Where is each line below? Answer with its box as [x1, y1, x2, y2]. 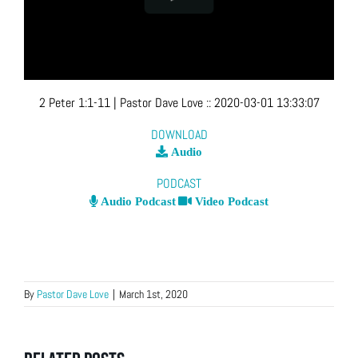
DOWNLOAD [150, 125, 208, 143]
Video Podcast [192, 195, 268, 208]
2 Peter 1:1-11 [38, 94, 110, 112]
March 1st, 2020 [119, 287, 188, 302]
